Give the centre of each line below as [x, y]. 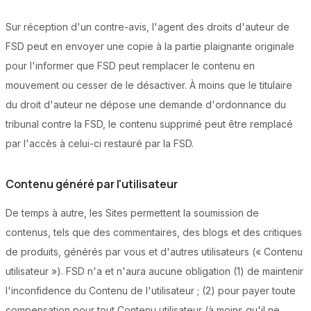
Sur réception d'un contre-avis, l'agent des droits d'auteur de [148, 27]
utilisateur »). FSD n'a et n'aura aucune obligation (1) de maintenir [154, 271]
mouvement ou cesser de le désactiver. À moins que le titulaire [149, 85]
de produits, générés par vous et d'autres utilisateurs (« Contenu [154, 252]
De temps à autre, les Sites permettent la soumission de [132, 213]
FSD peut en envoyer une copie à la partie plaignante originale [150, 47]
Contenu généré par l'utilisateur [92, 184]
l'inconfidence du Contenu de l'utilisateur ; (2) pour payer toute [151, 291]
